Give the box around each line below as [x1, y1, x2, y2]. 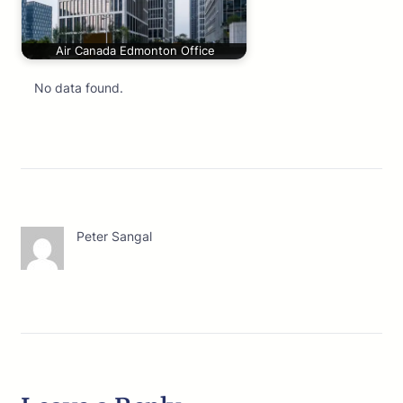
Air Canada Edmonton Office [56, 44, 216, 58]
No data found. [34, 80, 123, 96]
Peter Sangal [76, 228, 152, 245]
